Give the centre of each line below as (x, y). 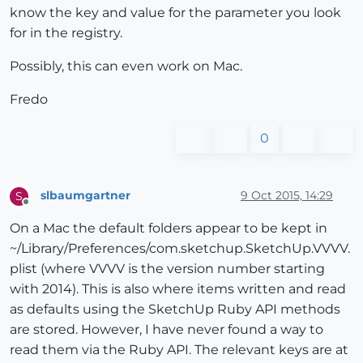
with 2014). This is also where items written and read (178, 288)
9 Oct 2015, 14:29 (287, 196)
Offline (41, 208)
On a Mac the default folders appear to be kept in (169, 228)
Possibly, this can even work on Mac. (126, 66)
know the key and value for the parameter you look (175, 12)
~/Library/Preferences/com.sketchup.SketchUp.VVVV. (180, 248)
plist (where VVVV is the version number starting (167, 268)
